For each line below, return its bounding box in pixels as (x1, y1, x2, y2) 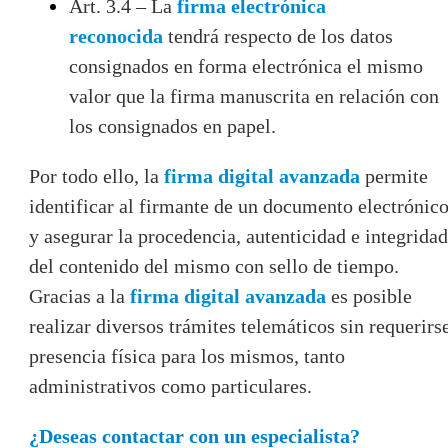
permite (365, 164, 428, 187)
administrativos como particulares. (29, 374, 312, 397)
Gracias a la (29, 284, 125, 307)
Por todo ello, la (29, 164, 159, 187)
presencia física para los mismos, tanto (29, 344, 345, 367)
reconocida (69, 24, 163, 47)
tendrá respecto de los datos (163, 24, 393, 47)
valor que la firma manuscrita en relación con (69, 84, 439, 107)
